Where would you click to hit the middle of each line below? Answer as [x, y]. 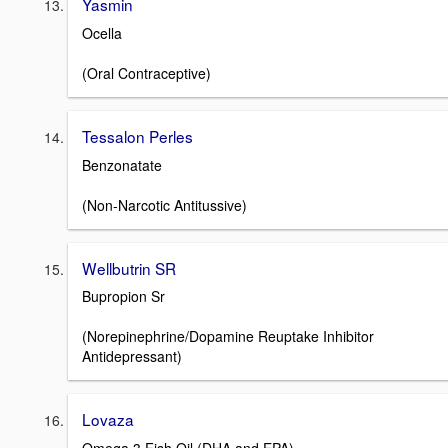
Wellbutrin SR [129, 267]
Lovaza [108, 419]
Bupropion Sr [123, 296]
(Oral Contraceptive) [146, 72]
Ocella [102, 32]
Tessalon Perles [137, 135]
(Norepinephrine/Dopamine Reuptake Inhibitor [228, 336]
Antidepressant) [132, 356]
